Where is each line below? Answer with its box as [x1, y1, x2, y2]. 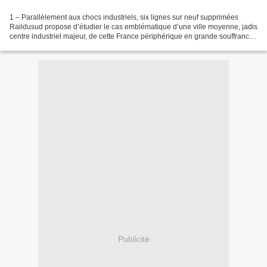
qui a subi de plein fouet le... [10, 42, 100, 51]
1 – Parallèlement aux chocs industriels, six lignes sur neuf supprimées [10, 13, 238, 22]
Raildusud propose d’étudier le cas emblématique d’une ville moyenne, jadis [10, 23, 257, 32]
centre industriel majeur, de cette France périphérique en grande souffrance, [10, 32, 255, 41]
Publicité [117, 234, 150, 244]
